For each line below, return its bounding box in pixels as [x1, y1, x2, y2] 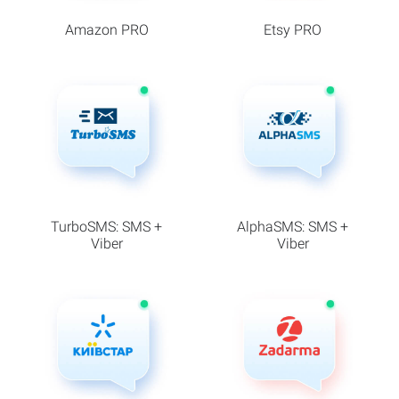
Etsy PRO [264, 21, 322, 38]
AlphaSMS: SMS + [237, 217, 348, 235]
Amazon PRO [64, 21, 149, 38]
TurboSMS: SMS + [51, 217, 162, 235]
